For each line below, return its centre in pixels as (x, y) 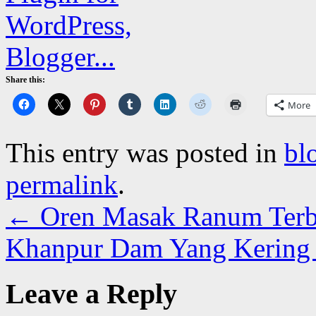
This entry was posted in (145, 152)
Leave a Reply (91, 293)
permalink (62, 184)
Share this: (25, 79)
